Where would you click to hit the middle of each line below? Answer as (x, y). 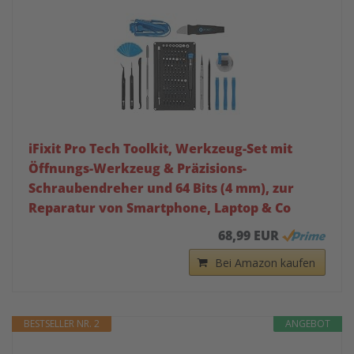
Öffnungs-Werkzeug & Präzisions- (137, 169)
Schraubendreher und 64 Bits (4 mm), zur (161, 188)
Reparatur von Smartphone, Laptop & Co (160, 208)
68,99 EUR (249, 236)
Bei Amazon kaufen (265, 263)
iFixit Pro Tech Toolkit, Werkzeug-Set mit (160, 149)
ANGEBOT (308, 324)
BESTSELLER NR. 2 (62, 324)
